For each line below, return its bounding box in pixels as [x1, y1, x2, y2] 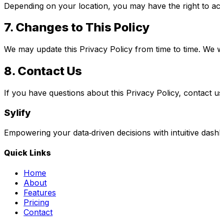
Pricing [24, 197, 49, 208]
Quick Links [4, 147, 51, 158]
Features [24, 188, 56, 198]
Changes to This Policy [13, 20, 150, 35]
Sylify [4, 107, 31, 118]
